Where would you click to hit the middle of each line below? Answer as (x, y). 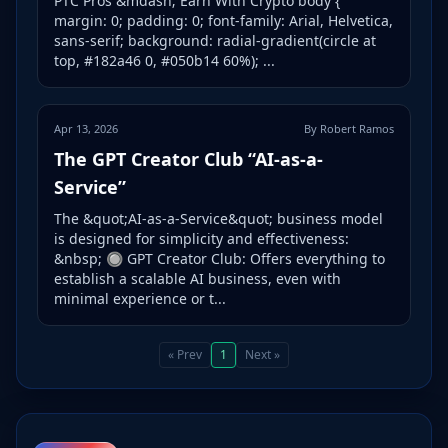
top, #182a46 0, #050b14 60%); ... (164, 61)
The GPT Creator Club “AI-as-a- (188, 159)
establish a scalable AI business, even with (197, 279)
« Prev (185, 355)
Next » (262, 355)
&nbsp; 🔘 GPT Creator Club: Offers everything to (219, 259)
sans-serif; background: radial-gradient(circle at (215, 41)
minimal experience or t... (140, 299)
